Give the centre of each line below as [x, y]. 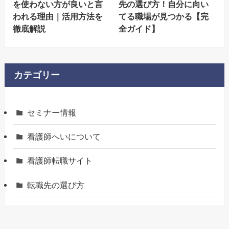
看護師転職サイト [60, 161]
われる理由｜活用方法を [58, 16]
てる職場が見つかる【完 [164, 16]
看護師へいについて [64, 137]
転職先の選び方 [56, 185]
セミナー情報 [52, 113]
